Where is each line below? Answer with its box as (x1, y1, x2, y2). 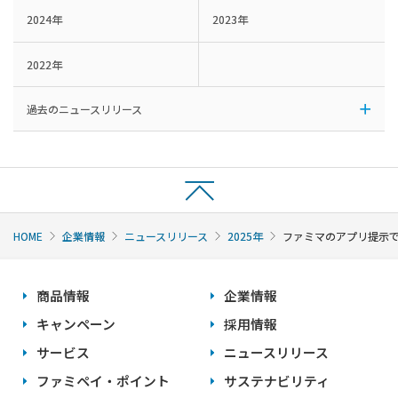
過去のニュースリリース (27, 101, 142, 117)
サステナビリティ (224, 371, 330, 391)
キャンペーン (36, 314, 116, 334)
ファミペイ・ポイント (36, 371, 171, 391)
